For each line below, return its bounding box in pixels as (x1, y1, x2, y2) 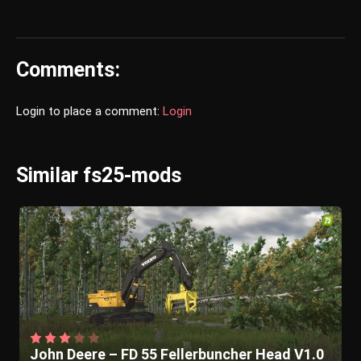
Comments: (16, 58, 120, 82)
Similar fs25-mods (16, 164, 181, 188)
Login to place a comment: (16, 104, 163, 119)
